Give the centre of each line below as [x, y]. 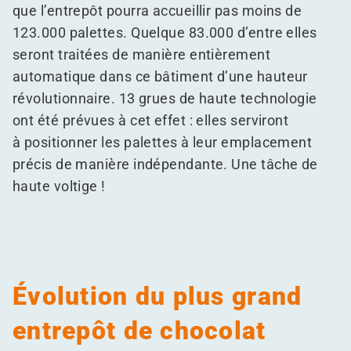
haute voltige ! [59, 186]
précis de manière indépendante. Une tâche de [165, 164]
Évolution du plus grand [157, 296]
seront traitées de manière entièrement [142, 54]
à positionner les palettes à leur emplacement [163, 142]
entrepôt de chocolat [139, 331]
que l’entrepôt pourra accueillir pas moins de [157, 11]
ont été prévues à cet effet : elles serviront [151, 120]
